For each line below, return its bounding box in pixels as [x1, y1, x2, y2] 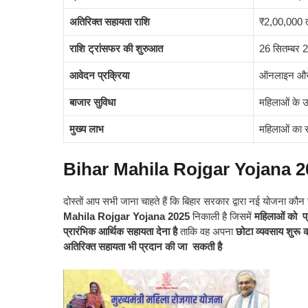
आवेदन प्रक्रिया [69, 69, 129, 82]
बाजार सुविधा [69, 96, 115, 109]
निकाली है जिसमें [190, 210, 252, 222]
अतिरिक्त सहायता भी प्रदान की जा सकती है [63, 240, 222, 252]
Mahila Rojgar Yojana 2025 [63, 210, 190, 222]
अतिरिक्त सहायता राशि [69, 16, 150, 28]
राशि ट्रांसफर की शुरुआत [69, 43, 163, 55]
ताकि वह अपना [177, 225, 236, 237]
